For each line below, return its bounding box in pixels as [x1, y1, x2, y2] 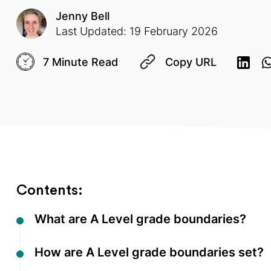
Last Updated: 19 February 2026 [56, 25, 218, 38]
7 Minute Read [43, 55, 118, 68]
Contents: [16, 183, 83, 198]
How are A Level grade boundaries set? [34, 245, 264, 260]
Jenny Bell [56, 10, 109, 22]
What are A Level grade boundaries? [34, 212, 246, 226]
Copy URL [165, 55, 217, 68]
